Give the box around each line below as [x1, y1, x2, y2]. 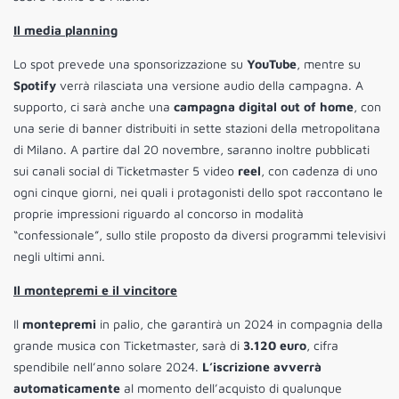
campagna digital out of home [174, 98, 354, 114]
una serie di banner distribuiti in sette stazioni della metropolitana [13, 119, 380, 135]
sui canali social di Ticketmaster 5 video [13, 162, 238, 178]
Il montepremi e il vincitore [13, 281, 177, 297]
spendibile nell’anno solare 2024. [13, 358, 202, 374]
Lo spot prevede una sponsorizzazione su [13, 55, 247, 71]
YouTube [247, 55, 297, 71]
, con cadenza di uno [261, 162, 378, 178]
